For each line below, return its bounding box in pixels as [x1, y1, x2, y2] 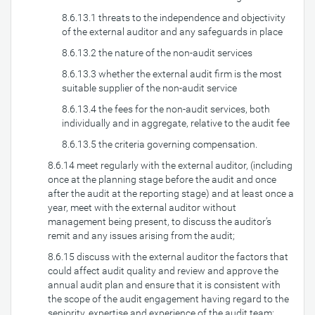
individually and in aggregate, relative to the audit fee [62, 117, 290, 129]
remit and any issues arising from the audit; [48, 230, 235, 241]
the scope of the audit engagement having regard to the [48, 293, 289, 304]
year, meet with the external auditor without [48, 202, 236, 213]
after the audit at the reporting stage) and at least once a [48, 188, 294, 199]
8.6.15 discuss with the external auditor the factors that [48, 251, 288, 262]
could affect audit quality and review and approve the [48, 265, 278, 276]
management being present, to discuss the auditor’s [48, 216, 271, 227]
